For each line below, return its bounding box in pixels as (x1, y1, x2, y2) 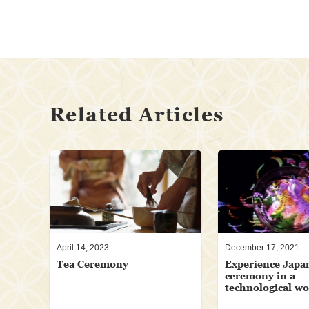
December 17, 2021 (224, 243, 299, 253)
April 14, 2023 (57, 243, 109, 253)
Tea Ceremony (57, 258, 128, 270)
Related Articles (50, 103, 224, 126)
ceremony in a (224, 270, 295, 282)
